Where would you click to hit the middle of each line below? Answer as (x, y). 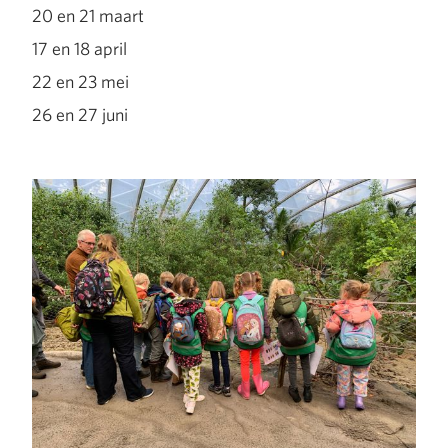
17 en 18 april (81, 48)
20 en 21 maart (89, 15)
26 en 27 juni (83, 114)
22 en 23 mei (82, 81)
